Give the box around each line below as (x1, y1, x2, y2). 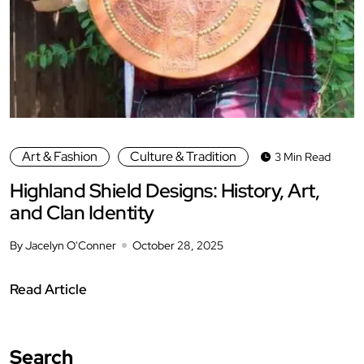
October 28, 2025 (132, 237, 223, 253)
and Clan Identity (10, 199, 154, 225)
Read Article (10, 279, 87, 298)
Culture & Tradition (130, 147, 236, 165)
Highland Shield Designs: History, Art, (10, 177, 319, 203)
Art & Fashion (22, 147, 97, 165)
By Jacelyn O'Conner (10, 237, 116, 253)
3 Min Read (275, 149, 331, 164)
